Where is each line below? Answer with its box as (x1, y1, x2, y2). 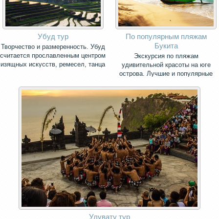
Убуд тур (37, 32, 68, 41)
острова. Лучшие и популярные (119, 70, 213, 78)
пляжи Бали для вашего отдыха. (117, 79, 215, 87)
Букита (154, 42, 178, 50)
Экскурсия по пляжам (133, 52, 198, 60)
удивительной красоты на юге (121, 61, 211, 69)
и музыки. (38, 69, 67, 77)
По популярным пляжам (125, 32, 207, 41)
